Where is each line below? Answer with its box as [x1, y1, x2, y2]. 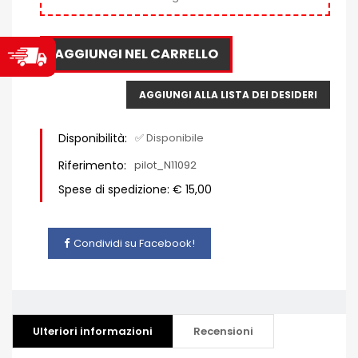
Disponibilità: [58, 130, 127, 147]
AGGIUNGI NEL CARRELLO [54, 45, 218, 64]
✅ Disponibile [135, 130, 204, 146]
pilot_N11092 [134, 157, 197, 173]
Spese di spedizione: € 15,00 [58, 181, 212, 198]
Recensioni [193, 323, 253, 339]
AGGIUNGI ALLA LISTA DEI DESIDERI [139, 88, 317, 102]
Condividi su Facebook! [74, 236, 195, 252]
